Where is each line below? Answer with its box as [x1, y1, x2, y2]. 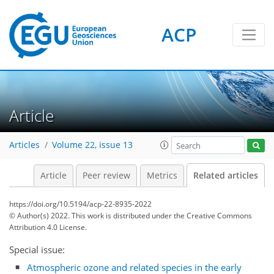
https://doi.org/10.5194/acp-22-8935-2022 [9, 199, 152, 209]
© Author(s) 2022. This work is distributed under [9, 210, 174, 221]
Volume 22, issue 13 [52, 139, 133, 151]
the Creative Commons [174, 210, 252, 221]
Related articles [193, 170, 258, 181]
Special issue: [9, 243, 65, 256]
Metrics [146, 170, 177, 181]
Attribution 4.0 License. [9, 222, 87, 232]
